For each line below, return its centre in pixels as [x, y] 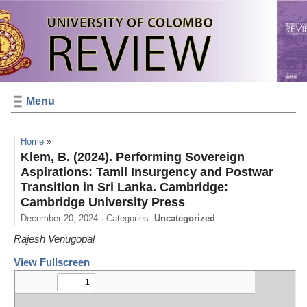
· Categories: [126, 218]
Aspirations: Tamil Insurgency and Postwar [147, 172]
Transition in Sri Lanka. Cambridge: [124, 187]
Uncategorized [185, 218]
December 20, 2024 [59, 218]
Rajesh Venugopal [54, 239]
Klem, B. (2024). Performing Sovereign [133, 157]
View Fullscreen [52, 262]
